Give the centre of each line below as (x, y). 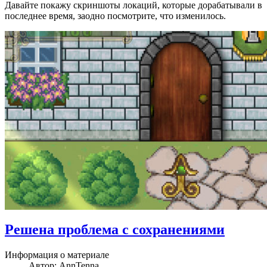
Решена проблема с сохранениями (115, 230)
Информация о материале (57, 255)
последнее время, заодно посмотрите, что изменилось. (115, 16)
